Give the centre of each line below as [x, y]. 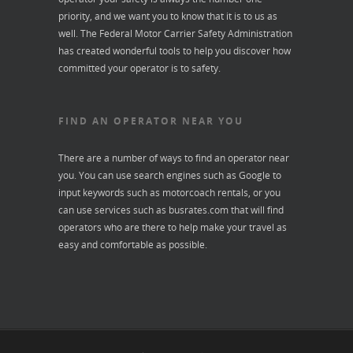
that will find [256, 210]
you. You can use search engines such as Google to [170, 175]
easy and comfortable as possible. [133, 245]
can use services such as [113, 210]
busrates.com [199, 210]
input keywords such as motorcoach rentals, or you [169, 193]
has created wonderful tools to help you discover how [175, 51]
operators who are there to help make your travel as [173, 227]
